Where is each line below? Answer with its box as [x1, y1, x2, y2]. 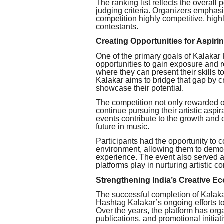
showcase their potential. [96, 83, 184, 92]
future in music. [96, 122, 149, 131]
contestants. [96, 22, 138, 31]
